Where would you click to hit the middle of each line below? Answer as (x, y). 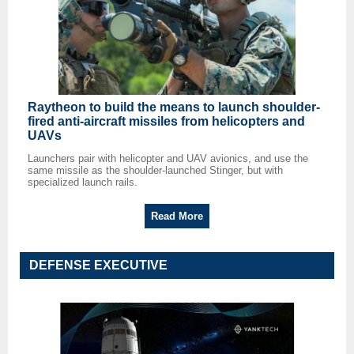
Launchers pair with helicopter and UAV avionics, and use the (168, 159)
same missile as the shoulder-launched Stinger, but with (155, 171)
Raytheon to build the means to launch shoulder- (174, 107)
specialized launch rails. (83, 183)
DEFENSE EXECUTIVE (98, 265)
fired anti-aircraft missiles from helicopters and (166, 122)
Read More (177, 217)
